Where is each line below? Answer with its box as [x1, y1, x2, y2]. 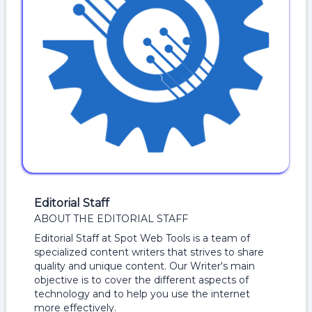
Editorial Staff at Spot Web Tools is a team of [34, 232, 250, 244]
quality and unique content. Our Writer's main [34, 260, 255, 272]
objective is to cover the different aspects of [34, 274, 249, 286]
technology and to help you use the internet [34, 288, 250, 300]
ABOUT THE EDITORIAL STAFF [34, 212, 188, 225]
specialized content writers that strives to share [34, 246, 264, 258]
